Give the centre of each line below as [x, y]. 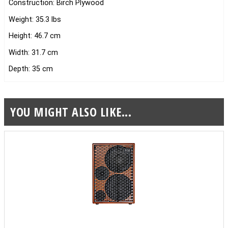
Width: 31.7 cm [33, 52]
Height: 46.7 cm [35, 36]
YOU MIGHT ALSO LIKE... [71, 112]
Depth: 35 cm [31, 69]
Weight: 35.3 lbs [35, 19]
